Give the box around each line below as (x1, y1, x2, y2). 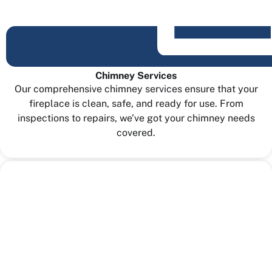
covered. (117, 126, 155, 138)
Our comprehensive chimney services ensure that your (14, 83, 258, 95)
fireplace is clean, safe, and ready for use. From (29, 97, 243, 109)
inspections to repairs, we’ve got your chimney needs (17, 112, 255, 124)
